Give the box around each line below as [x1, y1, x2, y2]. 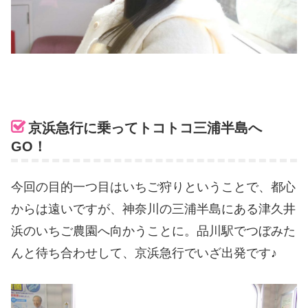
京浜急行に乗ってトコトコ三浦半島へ [28, 120, 262, 136]
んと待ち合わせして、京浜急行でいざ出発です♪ [11, 246, 277, 261]
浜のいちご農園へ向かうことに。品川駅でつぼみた [11, 224, 296, 239]
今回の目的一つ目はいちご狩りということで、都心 [11, 180, 296, 195]
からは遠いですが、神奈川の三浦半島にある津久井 [11, 202, 296, 217]
